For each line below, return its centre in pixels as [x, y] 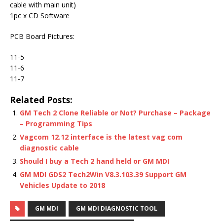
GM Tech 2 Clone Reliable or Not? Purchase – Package [115, 113]
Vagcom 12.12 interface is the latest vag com [101, 137]
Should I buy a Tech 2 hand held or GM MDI [94, 161]
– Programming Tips [56, 124]
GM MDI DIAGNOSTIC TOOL [117, 208]
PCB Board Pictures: [42, 36]
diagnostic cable [49, 148]
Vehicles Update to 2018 [62, 185]
